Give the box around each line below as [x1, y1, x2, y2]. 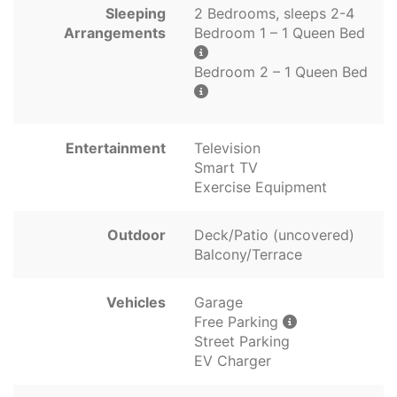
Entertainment [66, 139, 166, 158]
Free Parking [194, 313, 283, 331]
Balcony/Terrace [194, 245, 302, 264]
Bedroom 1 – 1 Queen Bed [194, 24, 365, 43]
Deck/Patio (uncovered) [194, 226, 354, 245]
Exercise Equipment [194, 178, 327, 197]
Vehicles [106, 293, 166, 312]
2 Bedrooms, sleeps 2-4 [194, 4, 354, 23]
